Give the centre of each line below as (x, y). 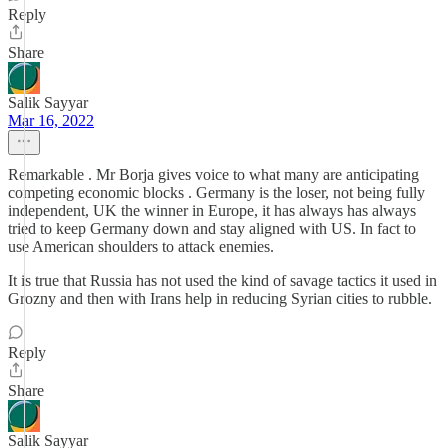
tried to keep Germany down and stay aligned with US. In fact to (212, 228)
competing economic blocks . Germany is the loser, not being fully (216, 192)
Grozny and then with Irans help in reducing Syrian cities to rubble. (220, 298)
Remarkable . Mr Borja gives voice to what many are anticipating (213, 174)
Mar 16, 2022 (51, 120)
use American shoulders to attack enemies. (141, 246)
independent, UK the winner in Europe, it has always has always (212, 210)
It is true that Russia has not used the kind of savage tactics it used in (222, 280)
